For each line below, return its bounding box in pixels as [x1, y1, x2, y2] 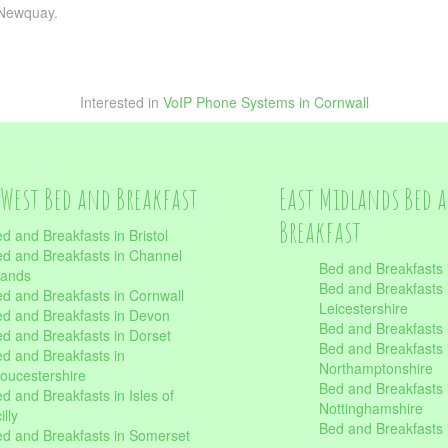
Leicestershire [319, 298, 408, 318]
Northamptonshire [319, 358, 433, 378]
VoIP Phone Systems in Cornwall [162, 92, 369, 112]
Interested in [79, 92, 163, 112]
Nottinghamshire [319, 398, 423, 418]
